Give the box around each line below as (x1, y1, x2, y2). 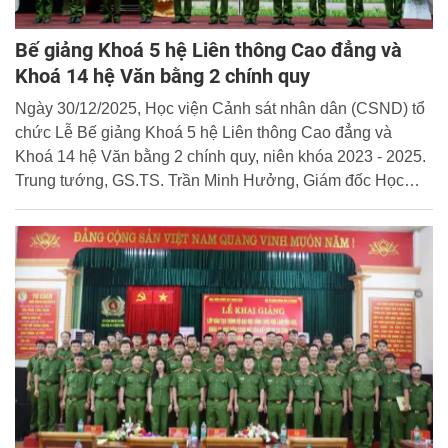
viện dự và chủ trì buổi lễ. (15, 195, 193, 213)
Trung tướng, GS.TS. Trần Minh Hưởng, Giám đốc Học (15, 171, 404, 189)
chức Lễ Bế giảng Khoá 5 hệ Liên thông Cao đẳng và (15, 123, 392, 141)
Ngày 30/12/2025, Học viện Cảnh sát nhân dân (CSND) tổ (15, 99, 425, 117)
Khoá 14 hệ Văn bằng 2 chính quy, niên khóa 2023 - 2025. (15, 147, 426, 165)
